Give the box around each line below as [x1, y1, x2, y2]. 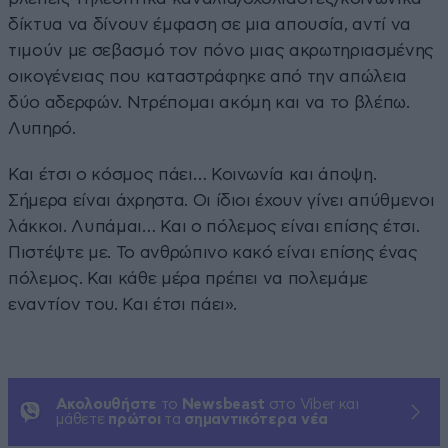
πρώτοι [108, 411, 161, 427]
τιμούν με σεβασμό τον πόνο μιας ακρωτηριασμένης [8, 41, 435, 59]
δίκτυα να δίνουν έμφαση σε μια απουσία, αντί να [8, 15, 412, 33]
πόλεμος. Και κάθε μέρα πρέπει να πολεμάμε [8, 269, 369, 287]
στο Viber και [265, 396, 359, 412]
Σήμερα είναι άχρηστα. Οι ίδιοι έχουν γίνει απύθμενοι [8, 191, 435, 209]
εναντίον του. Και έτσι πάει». [8, 295, 238, 313]
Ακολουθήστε [56, 396, 157, 412]
